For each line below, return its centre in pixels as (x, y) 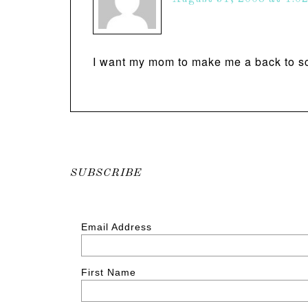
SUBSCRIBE (106, 173)
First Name (108, 273)
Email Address (116, 227)
